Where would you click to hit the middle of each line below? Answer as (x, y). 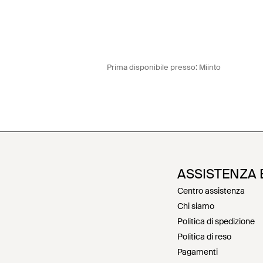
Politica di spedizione (216, 221)
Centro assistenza (211, 190)
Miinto (210, 67)
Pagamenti (198, 252)
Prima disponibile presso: (153, 67)
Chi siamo (196, 206)
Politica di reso (204, 236)
